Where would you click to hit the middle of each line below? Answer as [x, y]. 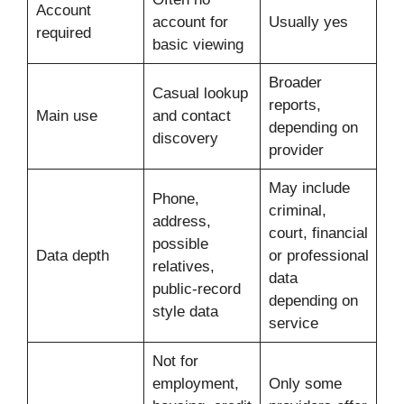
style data [185, 312]
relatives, [183, 267]
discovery [185, 139]
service [293, 324]
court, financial [318, 234]
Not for [175, 362]
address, [181, 222]
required [63, 33]
